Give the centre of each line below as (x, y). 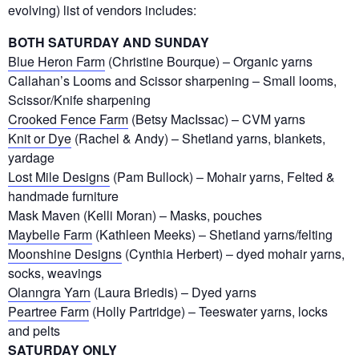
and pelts (34, 330)
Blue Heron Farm (56, 61)
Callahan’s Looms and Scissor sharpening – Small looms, (172, 80)
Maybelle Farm (50, 234)
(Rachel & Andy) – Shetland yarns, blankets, (198, 138)
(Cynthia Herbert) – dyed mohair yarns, (233, 253)
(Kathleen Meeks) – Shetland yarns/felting (212, 234)
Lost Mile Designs (59, 176)
